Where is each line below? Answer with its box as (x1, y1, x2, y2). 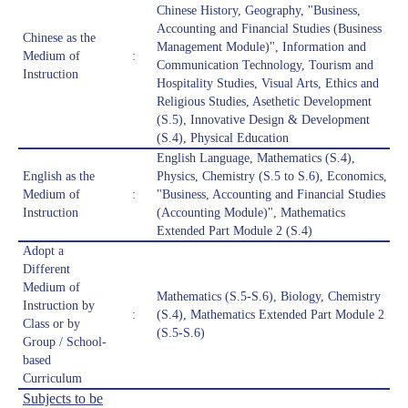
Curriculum (23, 372, 82, 386)
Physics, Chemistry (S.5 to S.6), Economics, (157, 169, 387, 184)
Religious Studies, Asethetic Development (157, 95, 372, 109)
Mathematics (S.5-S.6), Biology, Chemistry (157, 290, 381, 304)
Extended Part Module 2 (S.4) (157, 224, 312, 239)
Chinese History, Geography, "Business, (157, 4, 361, 18)
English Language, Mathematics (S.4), (157, 151, 355, 166)
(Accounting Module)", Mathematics (157, 206, 345, 220)
